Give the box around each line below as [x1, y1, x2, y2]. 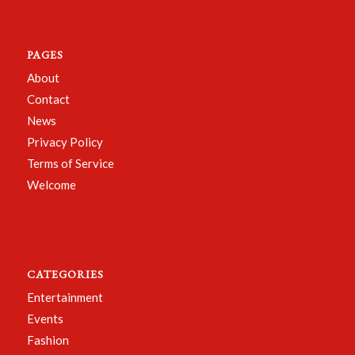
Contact [26, 91, 70, 106]
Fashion [26, 332, 69, 347]
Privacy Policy [26, 134, 103, 149]
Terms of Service [26, 155, 114, 170]
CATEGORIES [26, 266, 104, 281]
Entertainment [26, 289, 103, 304]
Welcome [26, 177, 76, 192]
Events [26, 311, 63, 326]
